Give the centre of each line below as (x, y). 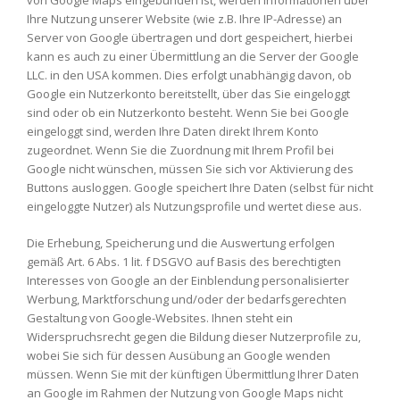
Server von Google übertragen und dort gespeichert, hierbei (190, 37)
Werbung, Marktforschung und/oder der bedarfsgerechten (187, 299)
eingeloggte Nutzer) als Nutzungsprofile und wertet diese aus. (194, 206)
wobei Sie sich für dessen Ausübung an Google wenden (179, 355)
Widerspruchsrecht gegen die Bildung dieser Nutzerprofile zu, (194, 336)
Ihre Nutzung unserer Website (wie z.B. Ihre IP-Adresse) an (184, 19)
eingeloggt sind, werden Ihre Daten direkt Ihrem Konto (173, 131)
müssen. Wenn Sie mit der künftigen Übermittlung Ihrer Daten (193, 374)
